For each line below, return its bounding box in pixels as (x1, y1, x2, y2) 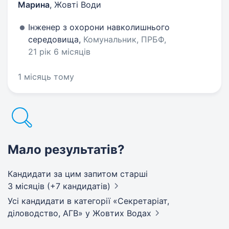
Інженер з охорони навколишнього (28, 22, 170, 32)
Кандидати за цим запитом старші (8, 169, 148, 179)
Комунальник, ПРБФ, (83, 34, 166, 44)
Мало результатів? (8, 142, 125, 157)
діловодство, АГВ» (8, 208, 85, 218)
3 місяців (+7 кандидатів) (8, 181, 110, 191)
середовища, (28, 34, 83, 44)
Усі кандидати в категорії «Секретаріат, (8, 196, 169, 206)
